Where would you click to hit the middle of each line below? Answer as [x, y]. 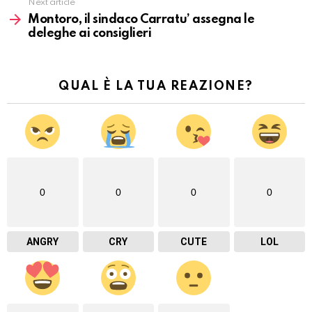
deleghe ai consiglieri [90, 34]
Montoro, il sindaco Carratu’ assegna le [141, 20]
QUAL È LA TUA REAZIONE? [156, 87]
